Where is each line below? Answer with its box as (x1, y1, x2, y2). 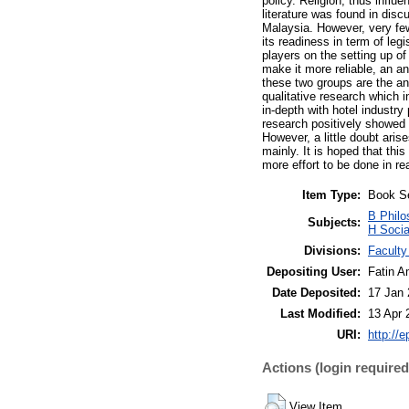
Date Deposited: (272, 285, 361, 299)
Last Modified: (280, 306, 361, 320)
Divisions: (304, 243, 361, 257)
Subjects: (308, 215, 361, 229)
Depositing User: (267, 264, 361, 278)
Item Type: (302, 187, 361, 202)
